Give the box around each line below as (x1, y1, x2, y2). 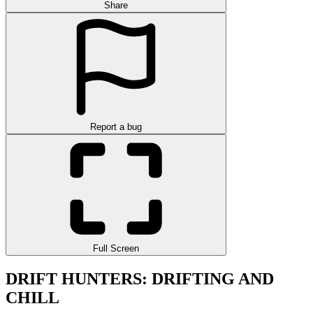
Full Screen (93, 242, 139, 254)
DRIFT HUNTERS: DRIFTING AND (6, 269, 274, 288)
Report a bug (90, 121, 142, 132)
